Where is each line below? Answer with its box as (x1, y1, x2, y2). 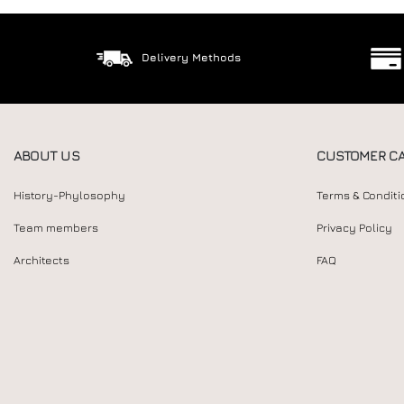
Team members (14, 221, 98, 234)
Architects (14, 253, 69, 267)
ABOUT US (14, 147, 79, 163)
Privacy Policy (317, 221, 392, 234)
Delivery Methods (141, 50, 241, 64)
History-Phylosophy (14, 188, 125, 202)
